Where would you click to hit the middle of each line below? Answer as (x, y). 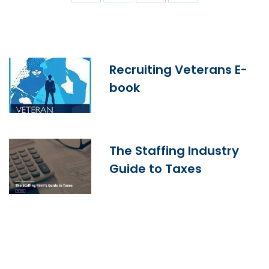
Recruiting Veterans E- (179, 70)
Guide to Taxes (156, 169)
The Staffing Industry (174, 151)
